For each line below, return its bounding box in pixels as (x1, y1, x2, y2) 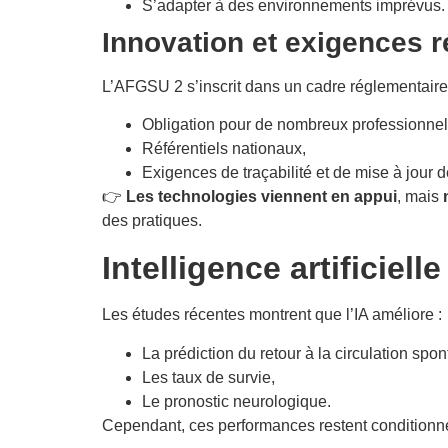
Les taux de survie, (142, 368, 275, 386)
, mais (397, 188, 443, 206)
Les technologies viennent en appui (126, 188, 397, 206)
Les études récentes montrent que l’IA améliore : (102, 306, 442, 324)
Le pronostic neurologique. (142, 392, 331, 410)
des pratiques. (102, 212, 202, 230)
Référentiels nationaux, (142, 140, 306, 158)
